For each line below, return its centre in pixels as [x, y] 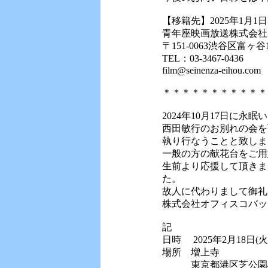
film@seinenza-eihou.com [211, 70]
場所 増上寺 [191, 252]
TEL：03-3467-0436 [202, 58]
